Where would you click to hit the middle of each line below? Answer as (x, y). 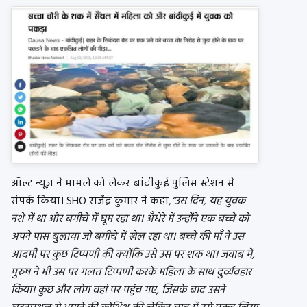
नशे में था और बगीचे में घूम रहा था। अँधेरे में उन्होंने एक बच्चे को (130, 219)
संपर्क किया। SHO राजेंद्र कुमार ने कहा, (91, 201)
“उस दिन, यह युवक (208, 201)
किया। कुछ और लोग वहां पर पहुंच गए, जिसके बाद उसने (118, 290)
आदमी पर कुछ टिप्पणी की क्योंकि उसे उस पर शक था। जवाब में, (133, 255)
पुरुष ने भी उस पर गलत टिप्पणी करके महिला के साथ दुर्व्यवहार (131, 272)
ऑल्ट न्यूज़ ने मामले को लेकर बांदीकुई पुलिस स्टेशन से (123, 183)
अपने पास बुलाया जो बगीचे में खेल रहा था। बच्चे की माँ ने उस (127, 237)
